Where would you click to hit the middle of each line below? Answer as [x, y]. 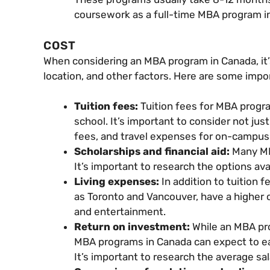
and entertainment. [120, 212]
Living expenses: [118, 182]
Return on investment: [133, 227]
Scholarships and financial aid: [153, 152]
